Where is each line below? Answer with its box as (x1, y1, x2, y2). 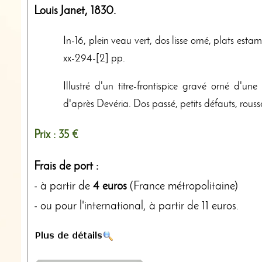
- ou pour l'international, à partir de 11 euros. (34, 200, 239, 212)
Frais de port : (34, 160, 98, 173)
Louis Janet (34, 5, 85, 17)
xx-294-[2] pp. (63, 53, 125, 64)
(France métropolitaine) (127, 180, 238, 192)
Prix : (34, 129, 58, 141)
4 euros (93, 180, 127, 192)
